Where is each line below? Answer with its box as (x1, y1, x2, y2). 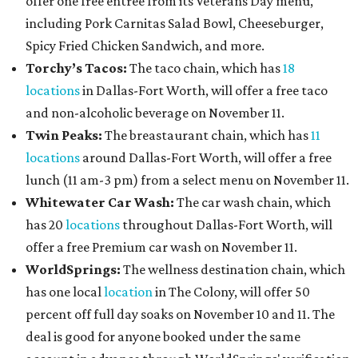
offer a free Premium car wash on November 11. (26, 239, 297, 256)
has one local (26, 284, 104, 300)
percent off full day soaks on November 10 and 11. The (26, 306, 335, 323)
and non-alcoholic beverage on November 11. (26, 105, 284, 121)
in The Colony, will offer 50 (153, 284, 310, 300)
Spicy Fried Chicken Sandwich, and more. (26, 38, 265, 54)
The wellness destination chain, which (123, 261, 345, 278)
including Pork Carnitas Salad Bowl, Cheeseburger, (26, 15, 324, 32)
